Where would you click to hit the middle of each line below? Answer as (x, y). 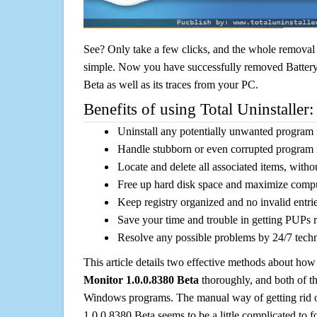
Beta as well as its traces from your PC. (171, 85)
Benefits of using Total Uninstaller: (198, 110)
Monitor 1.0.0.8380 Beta (141, 280)
